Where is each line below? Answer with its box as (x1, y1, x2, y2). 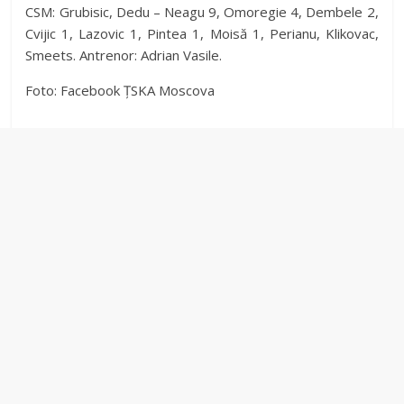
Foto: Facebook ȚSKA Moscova (25, 81, 216, 100)
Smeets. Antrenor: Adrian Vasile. (25, 46, 223, 65)
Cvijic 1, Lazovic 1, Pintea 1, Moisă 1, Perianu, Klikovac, (25, 24, 379, 43)
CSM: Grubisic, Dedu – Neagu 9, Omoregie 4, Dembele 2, (25, 3, 379, 22)
